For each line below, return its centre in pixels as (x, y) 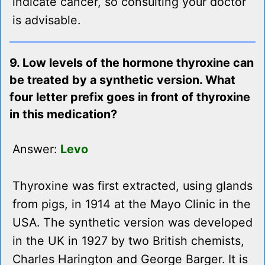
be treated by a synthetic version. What (122, 80)
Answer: (36, 149)
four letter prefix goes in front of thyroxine (130, 97)
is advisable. (46, 20)
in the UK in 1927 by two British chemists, (128, 241)
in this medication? (63, 114)
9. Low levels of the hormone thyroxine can (132, 63)
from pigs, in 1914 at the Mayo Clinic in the (132, 204)
